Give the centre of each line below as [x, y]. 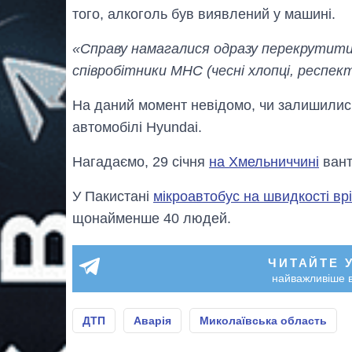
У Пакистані [113, 196]
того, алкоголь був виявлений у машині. [204, 14]
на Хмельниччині [264, 161]
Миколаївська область [263, 320]
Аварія [152, 320]
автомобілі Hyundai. [137, 127]
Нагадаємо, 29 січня [141, 161]
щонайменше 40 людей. [152, 218]
